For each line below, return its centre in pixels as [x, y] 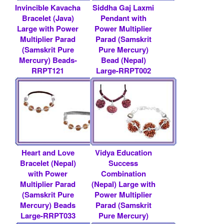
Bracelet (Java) [48, 18]
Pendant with [123, 18]
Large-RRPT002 [123, 70]
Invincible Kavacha [48, 7]
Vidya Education [123, 152]
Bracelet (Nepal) [48, 163]
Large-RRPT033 [48, 215]
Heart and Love [48, 152]
